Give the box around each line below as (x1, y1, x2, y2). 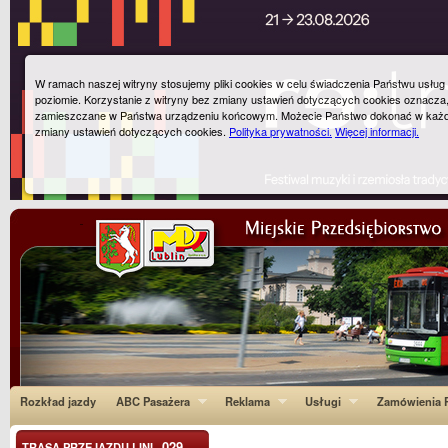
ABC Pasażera (116, 393, 190, 409)
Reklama (225, 393, 271, 409)
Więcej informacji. (335, 123, 419, 139)
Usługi (305, 393, 342, 409)
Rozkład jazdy (20, 393, 96, 409)
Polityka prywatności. (229, 123, 332, 139)
